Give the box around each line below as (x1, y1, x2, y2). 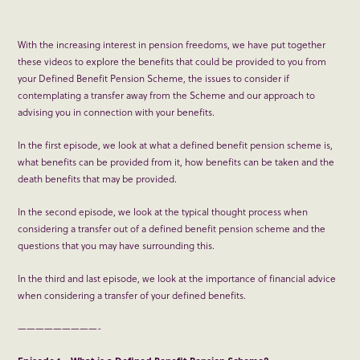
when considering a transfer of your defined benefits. (18, 288, 247, 303)
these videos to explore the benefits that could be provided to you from (18, 54, 327, 69)
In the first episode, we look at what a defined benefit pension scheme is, (18, 137, 333, 153)
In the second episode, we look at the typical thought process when (18, 204, 309, 219)
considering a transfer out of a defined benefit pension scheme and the (18, 221, 326, 236)
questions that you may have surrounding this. (18, 238, 215, 253)
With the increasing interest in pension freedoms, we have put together (18, 37, 326, 52)
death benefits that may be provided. (18, 171, 178, 186)
